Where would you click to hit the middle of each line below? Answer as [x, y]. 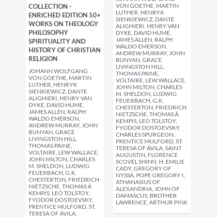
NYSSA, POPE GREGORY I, [150, 175]
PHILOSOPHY [48, 32]
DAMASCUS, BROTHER [146, 196]
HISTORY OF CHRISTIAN [65, 50]
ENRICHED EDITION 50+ [65, 15]
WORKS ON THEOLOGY [63, 24]
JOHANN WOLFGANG [58, 71]
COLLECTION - [50, 6]
